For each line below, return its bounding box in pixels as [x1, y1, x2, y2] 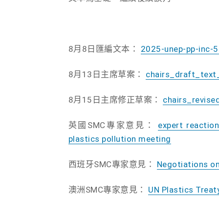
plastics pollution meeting [68, 133, 171, 144]
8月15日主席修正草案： [68, 94, 163, 105]
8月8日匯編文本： [68, 44, 141, 54]
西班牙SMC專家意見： [68, 159, 157, 169]
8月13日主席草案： [68, 69, 146, 79]
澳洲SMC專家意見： [68, 184, 148, 195]
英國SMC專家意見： [68, 120, 158, 130]
